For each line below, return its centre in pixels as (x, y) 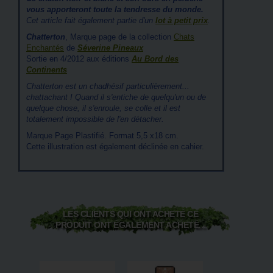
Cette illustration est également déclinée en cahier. (115, 147)
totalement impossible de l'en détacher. (95, 119)
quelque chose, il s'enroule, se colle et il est (103, 108)
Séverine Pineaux (110, 48)
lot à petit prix (182, 20)
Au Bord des (155, 59)
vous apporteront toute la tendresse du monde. (115, 9)
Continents (47, 70)
